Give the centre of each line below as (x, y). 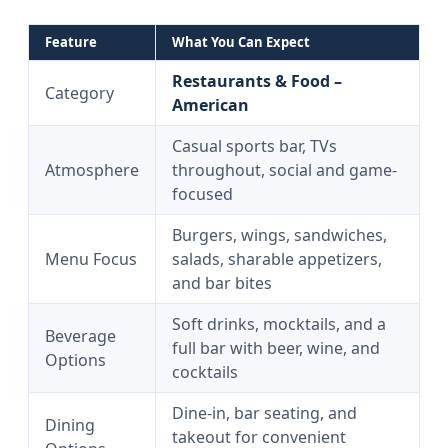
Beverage (80, 336)
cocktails (205, 372)
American (210, 105)
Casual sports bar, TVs (254, 146)
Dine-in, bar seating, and (264, 413)
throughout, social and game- (284, 170)
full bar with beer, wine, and (276, 348)
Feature (71, 42)
